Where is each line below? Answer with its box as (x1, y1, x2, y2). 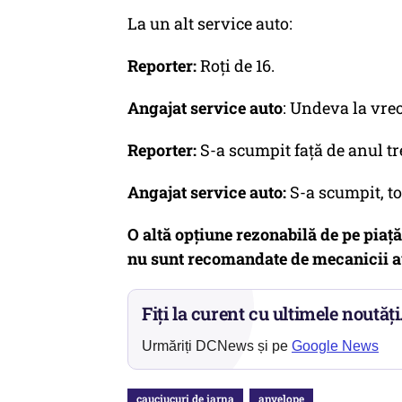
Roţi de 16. (197, 55, 275, 76)
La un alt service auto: (127, 13, 293, 34)
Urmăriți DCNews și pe (142, 338, 292, 354)
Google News (292, 338, 379, 354)
